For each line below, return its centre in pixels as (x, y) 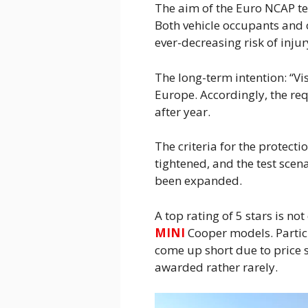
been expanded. (198, 181)
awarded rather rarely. (216, 267)
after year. (182, 111)
